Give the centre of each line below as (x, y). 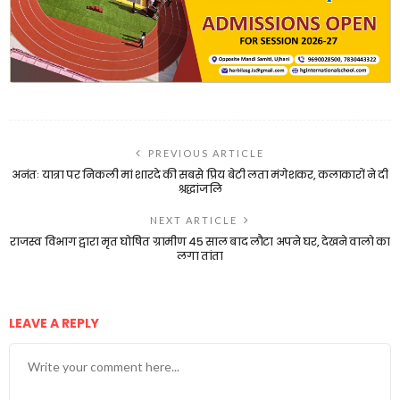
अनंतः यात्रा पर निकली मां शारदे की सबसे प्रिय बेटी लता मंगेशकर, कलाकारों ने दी (200, 174)
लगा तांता (200, 255)
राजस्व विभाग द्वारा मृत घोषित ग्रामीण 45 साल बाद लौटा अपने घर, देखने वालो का (200, 241)
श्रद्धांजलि (200, 188)
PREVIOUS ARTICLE (206, 153)
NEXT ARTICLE (194, 220)
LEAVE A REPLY (55, 323)
